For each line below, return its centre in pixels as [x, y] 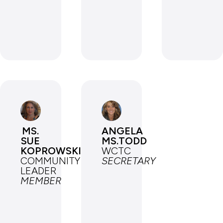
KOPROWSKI [51, 151]
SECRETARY [128, 161]
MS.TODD [124, 141]
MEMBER [41, 180]
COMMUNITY [50, 161]
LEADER [39, 170]
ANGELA [122, 131]
